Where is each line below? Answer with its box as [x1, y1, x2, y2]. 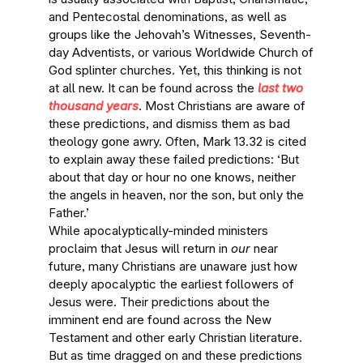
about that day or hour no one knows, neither [49, 169, 296, 185]
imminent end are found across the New [49, 312, 271, 327]
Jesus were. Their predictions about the [49, 294, 270, 310]
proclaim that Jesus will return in [49, 241, 231, 256]
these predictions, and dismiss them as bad [49, 116, 290, 131]
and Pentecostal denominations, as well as [49, 9, 287, 24]
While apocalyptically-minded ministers [49, 223, 268, 238]
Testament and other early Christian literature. [49, 330, 302, 345]
